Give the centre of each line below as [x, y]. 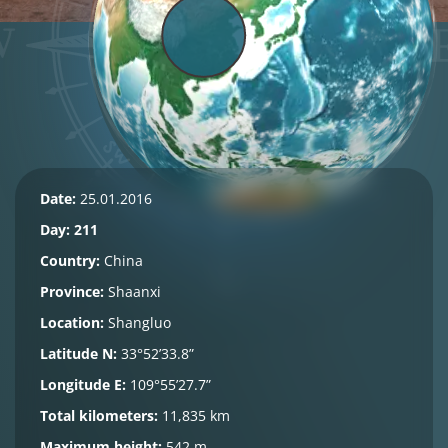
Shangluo [137, 322]
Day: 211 [69, 229]
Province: [72, 291]
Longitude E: [83, 384]
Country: [70, 260]
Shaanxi [132, 291]
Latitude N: [78, 353]
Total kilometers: [99, 415]
